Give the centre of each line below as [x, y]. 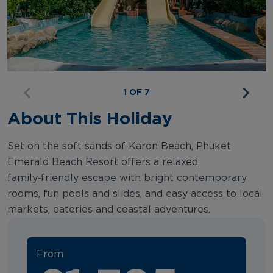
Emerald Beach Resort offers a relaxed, [104, 162]
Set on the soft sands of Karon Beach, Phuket [119, 146]
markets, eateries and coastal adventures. [109, 209]
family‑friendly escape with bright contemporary [127, 178]
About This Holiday [90, 118]
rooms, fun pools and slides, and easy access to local [135, 193]
